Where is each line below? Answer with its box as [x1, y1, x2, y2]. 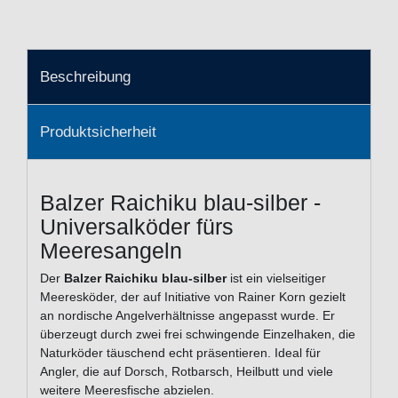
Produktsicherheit [40, 123, 156, 141]
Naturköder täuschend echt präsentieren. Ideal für [40, 346, 321, 361]
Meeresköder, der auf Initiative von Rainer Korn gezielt [40, 290, 346, 305]
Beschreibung [40, 68, 131, 85]
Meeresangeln [40, 238, 182, 264]
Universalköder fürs [40, 214, 234, 240]
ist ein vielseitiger [227, 271, 326, 286]
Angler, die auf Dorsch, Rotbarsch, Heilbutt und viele [40, 364, 333, 379]
